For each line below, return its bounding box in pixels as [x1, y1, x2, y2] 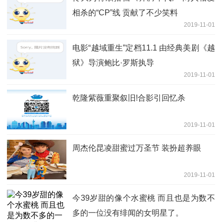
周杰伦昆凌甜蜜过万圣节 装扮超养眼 [72, 143, 201, 152]
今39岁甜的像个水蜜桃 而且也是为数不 [72, 193, 215, 202]
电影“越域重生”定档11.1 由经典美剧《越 [72, 43, 215, 52]
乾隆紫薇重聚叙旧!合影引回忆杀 [72, 93, 185, 102]
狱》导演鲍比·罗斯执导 [72, 58, 154, 67]
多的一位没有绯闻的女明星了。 [72, 208, 183, 217]
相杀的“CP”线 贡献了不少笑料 [72, 8, 178, 17]
